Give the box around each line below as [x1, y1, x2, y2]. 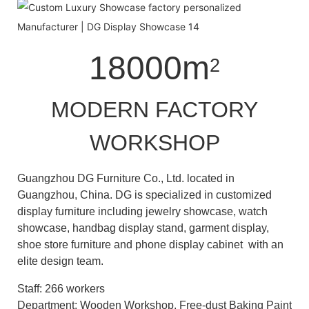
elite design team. [17, 255, 103, 267]
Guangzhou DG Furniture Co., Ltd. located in [17, 172, 235, 184]
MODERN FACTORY [51, 97, 258, 122]
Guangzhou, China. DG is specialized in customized [17, 188, 272, 201]
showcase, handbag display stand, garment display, [17, 221, 269, 234]
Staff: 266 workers [17, 282, 105, 295]
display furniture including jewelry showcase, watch [17, 205, 268, 217]
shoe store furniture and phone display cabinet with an [17, 238, 283, 250]
